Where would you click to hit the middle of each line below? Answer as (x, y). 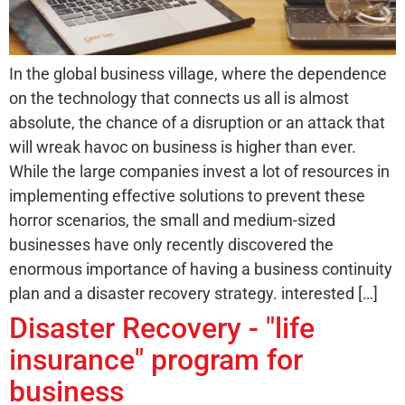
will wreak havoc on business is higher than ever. (183, 146)
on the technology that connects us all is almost (179, 98)
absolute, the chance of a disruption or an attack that (197, 122)
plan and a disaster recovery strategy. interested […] (193, 293)
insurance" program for (156, 359)
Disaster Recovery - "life (162, 328)
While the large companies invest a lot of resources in (199, 171)
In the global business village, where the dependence (198, 73)
